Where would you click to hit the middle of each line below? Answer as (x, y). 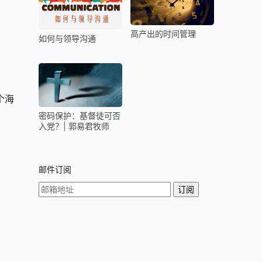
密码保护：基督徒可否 (80, 115)
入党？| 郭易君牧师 (74, 126)
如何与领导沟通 (67, 38)
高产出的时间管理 (163, 34)
